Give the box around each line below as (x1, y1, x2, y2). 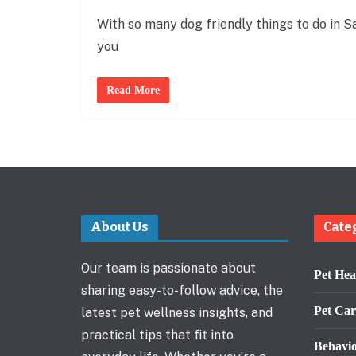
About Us (91, 219, 149, 234)
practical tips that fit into (81, 327, 234, 342)
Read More (106, 83, 160, 96)
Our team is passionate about (81, 260, 256, 276)
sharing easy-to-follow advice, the (81, 282, 283, 298)
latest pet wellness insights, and (81, 304, 273, 320)
